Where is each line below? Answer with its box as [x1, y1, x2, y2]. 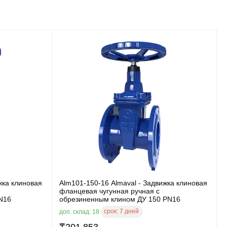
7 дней [120, 207, 139, 215]
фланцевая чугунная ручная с [59, 186, 160, 195]
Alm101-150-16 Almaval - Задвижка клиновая [59, 178, 207, 187]
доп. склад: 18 [59, 208, 101, 215]
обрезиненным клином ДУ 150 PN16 [59, 195, 180, 203]
